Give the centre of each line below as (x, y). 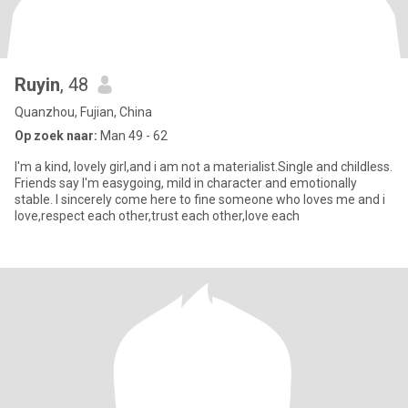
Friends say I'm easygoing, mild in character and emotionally (186, 183)
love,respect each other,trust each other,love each (157, 216)
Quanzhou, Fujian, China (83, 112)
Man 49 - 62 (133, 136)
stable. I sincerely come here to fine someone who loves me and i (200, 199)
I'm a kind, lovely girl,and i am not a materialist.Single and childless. (204, 167)
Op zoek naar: (56, 136)
